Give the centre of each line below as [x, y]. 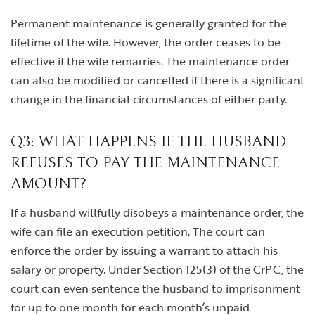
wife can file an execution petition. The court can [138, 232]
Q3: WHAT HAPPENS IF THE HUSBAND [148, 142]
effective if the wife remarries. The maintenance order [150, 62]
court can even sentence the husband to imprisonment [155, 289]
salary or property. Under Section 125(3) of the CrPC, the [157, 270]
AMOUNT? [49, 184]
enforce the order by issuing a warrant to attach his [144, 251]
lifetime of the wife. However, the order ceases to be [146, 43]
